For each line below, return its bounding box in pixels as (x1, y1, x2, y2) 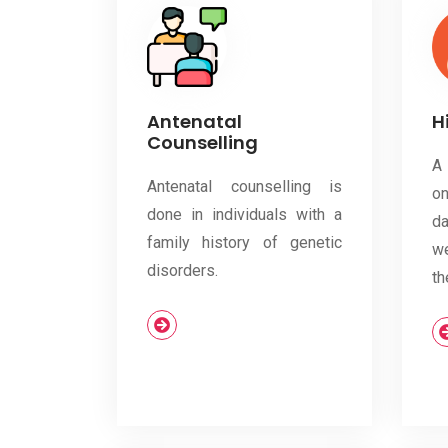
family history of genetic (147, 233, 342, 253)
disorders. (147, 261, 218, 281)
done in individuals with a (147, 205, 342, 225)
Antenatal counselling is (147, 177, 342, 197)
